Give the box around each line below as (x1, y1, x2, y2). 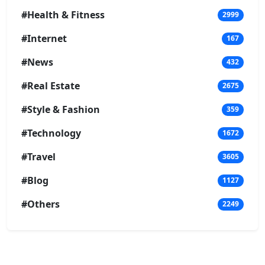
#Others (21, 198, 60, 211)
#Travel (21, 150, 56, 164)
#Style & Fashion (21, 103, 100, 117)
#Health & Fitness (21, 8, 105, 22)
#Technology (21, 127, 81, 140)
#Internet (21, 32, 67, 46)
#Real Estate (21, 79, 80, 93)
